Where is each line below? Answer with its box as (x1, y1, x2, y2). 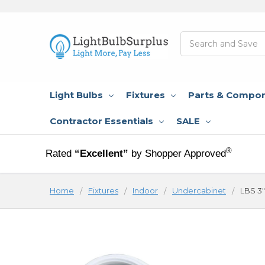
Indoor (132, 185, 158, 195)
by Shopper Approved (131, 147, 227, 159)
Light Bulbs (50, 89, 103, 101)
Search (180, 31, 209, 43)
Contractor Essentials (50, 115, 153, 127)
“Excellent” (75, 147, 129, 159)
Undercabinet (172, 185, 226, 195)
